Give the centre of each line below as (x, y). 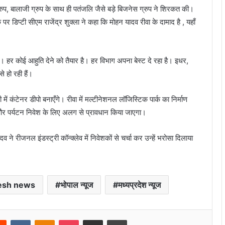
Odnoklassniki (76, 220)
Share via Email (111, 220)
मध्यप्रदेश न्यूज (140, 185)
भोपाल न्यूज (77, 185)
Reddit (16, 220)
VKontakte (46, 220)
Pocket (89, 220)
